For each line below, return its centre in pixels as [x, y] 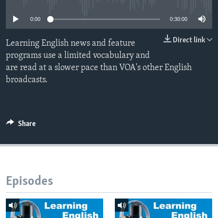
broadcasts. [27, 80]
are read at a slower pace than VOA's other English [99, 68]
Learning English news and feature [71, 44]
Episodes [29, 182]
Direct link [189, 41]
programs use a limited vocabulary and [78, 56]
